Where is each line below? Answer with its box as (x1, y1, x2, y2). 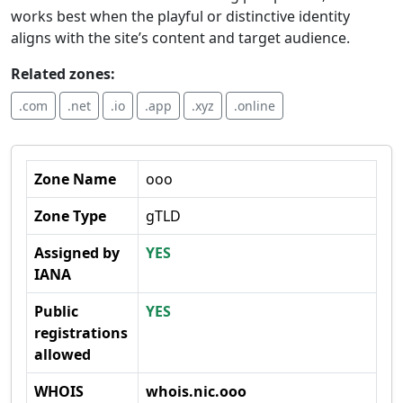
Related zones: (11, 64, 115, 84)
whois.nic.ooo (146, 381, 246, 401)
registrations (34, 323, 128, 343)
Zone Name (34, 169, 116, 189)
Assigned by (34, 243, 120, 263)
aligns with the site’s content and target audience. (11, 28, 350, 48)
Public (34, 301, 78, 321)
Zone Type (34, 206, 106, 226)
